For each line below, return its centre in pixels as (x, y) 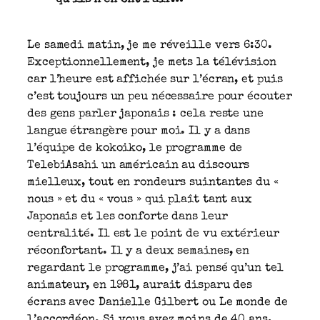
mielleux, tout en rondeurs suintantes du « (153, 182)
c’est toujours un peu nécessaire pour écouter (160, 97)
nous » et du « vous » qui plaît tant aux (140, 200)
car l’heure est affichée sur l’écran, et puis (155, 80)
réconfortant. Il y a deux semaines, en (139, 251)
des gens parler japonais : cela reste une (145, 114)
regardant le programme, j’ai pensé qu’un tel (155, 268)
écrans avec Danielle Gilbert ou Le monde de (157, 302)
